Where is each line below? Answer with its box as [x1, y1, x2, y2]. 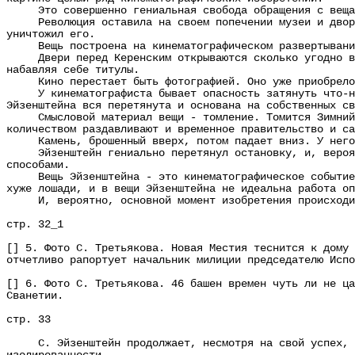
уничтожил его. [6, 29, 95, 40]
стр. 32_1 [6, 219, 63, 231]
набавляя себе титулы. [6, 64, 139, 76]
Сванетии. [6, 290, 63, 302]
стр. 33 [6, 314, 51, 326]
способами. [6, 159, 70, 171]
